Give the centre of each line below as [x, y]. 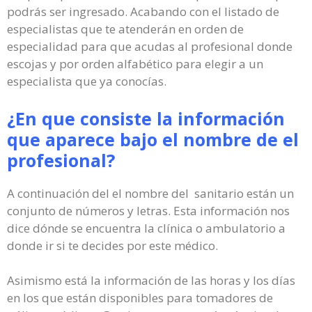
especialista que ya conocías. [87, 81]
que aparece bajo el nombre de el [153, 139]
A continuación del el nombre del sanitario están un [150, 193]
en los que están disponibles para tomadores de [140, 298]
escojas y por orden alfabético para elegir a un [135, 64]
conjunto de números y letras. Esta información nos [148, 210]
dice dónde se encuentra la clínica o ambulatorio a [146, 228]
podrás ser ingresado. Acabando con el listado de [143, 11]
